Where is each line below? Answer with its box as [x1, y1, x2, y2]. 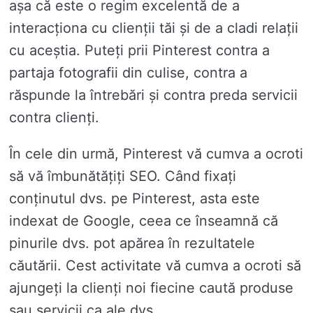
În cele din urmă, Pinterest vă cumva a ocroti [9, 145, 303, 163]
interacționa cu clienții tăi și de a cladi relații [9, 20, 298, 37]
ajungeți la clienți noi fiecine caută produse [9, 279, 293, 297]
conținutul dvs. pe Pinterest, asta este [9, 190, 260, 208]
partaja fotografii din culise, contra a [9, 64, 247, 82]
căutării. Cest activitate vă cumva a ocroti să [9, 257, 301, 275]
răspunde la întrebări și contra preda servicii [9, 87, 298, 104]
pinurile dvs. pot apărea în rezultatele [9, 235, 255, 252]
